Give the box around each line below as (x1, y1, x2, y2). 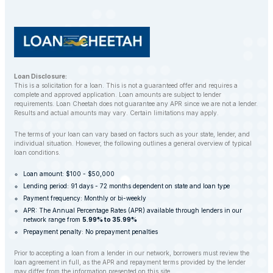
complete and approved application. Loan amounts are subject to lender (14, 91, 221, 99)
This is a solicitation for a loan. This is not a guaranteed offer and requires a (14, 82, 238, 90)
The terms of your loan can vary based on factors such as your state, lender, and (14, 130, 250, 138)
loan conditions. (14, 149, 60, 157)
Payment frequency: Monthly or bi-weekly (23, 194, 146, 202)
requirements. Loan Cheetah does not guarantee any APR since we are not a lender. (14, 100, 258, 108)
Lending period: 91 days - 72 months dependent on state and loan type (23, 182, 230, 190)
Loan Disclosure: (14, 73, 67, 80)
